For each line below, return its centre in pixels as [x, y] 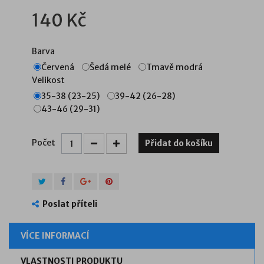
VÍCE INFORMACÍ [55, 236]
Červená [58, 67]
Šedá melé [110, 67]
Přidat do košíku [179, 143]
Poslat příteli [70, 204]
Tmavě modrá [174, 67]
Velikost [49, 80]
